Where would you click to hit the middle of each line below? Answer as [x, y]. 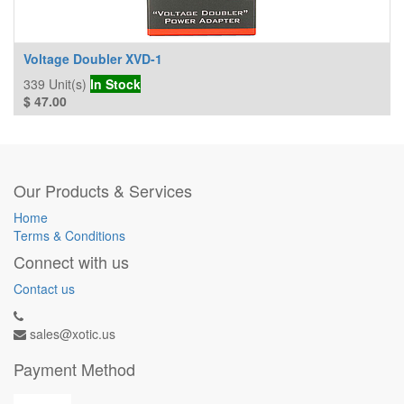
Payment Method [74, 369]
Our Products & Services [103, 190]
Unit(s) [68, 84]
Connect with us [71, 262]
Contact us [44, 289]
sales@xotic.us [73, 334]
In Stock [115, 84]
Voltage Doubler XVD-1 [93, 59]
